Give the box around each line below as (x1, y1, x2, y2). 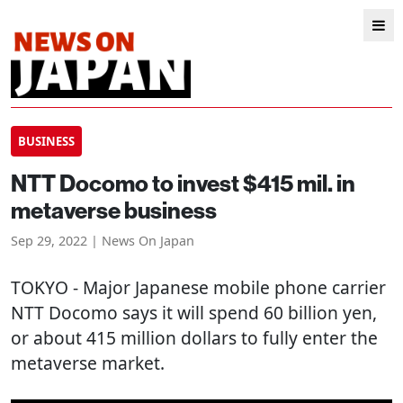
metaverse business (11, 195, 217, 225)
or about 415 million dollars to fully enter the (11, 326, 378, 350)
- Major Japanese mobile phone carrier (68, 275, 386, 300)
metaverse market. (11, 351, 165, 375)
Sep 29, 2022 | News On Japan (11, 232, 194, 249)
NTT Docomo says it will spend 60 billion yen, (11, 300, 377, 325)
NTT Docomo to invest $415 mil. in (11, 168, 355, 198)
